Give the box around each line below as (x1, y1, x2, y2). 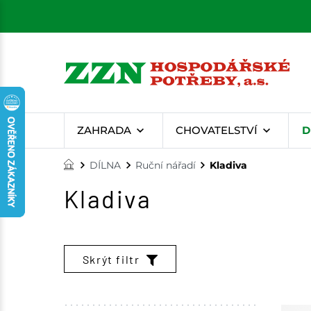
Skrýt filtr (82, 252, 140, 266)
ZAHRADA (77, 124, 132, 137)
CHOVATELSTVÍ (175, 124, 258, 137)
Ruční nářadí (135, 159, 196, 172)
